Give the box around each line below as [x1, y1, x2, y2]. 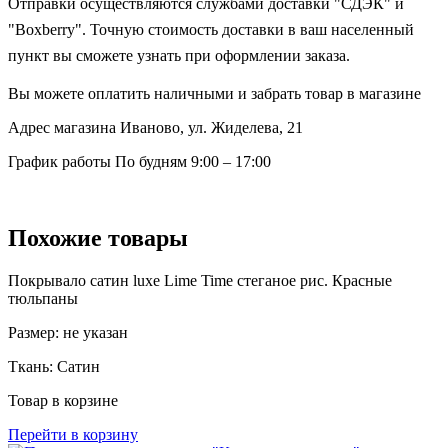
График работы [8, 152, 111, 170]
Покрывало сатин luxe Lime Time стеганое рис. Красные [8, 271, 392, 289]
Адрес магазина [8, 118, 116, 136]
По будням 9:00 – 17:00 [111, 152, 271, 170]
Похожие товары [8, 224, 188, 251]
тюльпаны [8, 289, 78, 307]
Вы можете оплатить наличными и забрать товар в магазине [8, 84, 421, 102]
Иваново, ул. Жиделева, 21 [116, 118, 303, 136]
